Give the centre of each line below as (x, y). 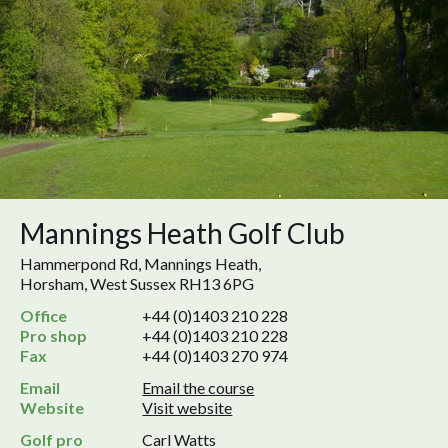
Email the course (198, 388)
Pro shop (53, 336)
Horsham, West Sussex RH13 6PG (137, 284)
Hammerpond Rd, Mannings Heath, (140, 264)
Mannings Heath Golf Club (182, 233)
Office (43, 316)
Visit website (187, 408)
